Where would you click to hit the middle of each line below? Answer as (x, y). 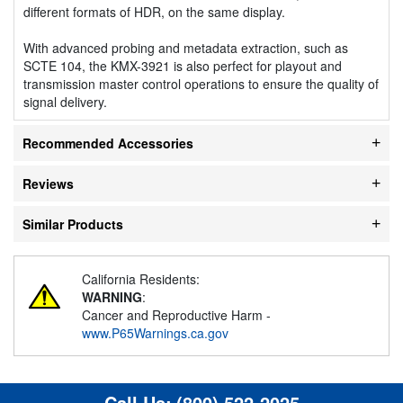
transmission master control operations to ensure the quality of (201, 83)
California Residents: (141, 278)
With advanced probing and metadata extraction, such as (186, 47)
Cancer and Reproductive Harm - (176, 314)
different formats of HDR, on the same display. (154, 11)
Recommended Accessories (108, 143)
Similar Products (73, 224)
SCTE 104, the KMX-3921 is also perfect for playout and (183, 65)
